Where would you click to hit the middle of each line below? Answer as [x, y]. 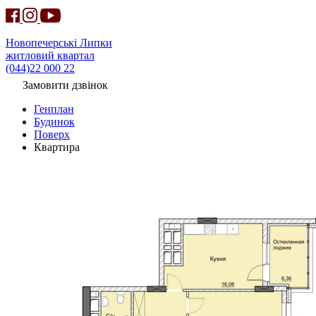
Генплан [54, 109]
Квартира [57, 147]
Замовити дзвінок [65, 85]
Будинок [54, 122]
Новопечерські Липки [59, 43]
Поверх [52, 135]
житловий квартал [50, 56]
